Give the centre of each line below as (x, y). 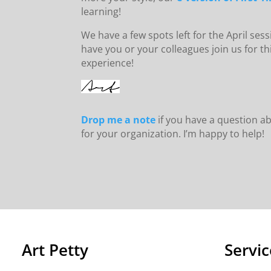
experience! (108, 63)
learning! (101, 11)
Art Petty (55, 250)
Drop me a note (119, 119)
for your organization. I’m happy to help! (173, 133)
